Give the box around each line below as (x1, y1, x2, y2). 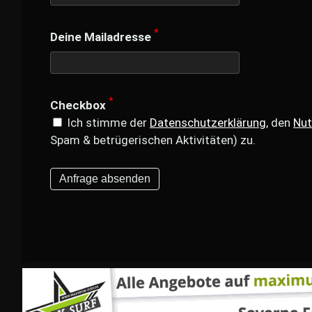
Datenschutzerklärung (150, 116, 266, 130)
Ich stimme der (64, 116, 150, 130)
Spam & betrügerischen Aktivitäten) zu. (50, 133, 256, 147)
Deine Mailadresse (50, 30, 151, 44)
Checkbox (50, 98, 106, 112)
